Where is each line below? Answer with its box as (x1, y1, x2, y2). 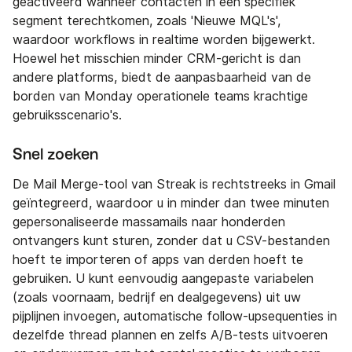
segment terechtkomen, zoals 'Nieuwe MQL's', (13, 13, 280, 29)
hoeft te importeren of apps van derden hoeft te (13, 252, 303, 268)
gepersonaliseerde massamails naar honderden (13, 214, 285, 230)
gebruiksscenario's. (13, 108, 122, 123)
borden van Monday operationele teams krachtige (13, 89, 308, 104)
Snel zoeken (13, 147, 98, 163)
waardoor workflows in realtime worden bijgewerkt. (13, 32, 315, 48)
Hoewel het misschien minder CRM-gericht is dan (13, 51, 301, 67)
